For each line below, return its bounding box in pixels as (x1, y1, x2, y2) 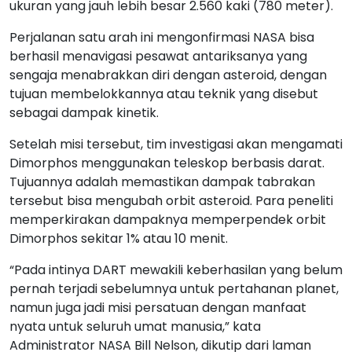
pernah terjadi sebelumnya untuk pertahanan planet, (9, 279, 339, 298)
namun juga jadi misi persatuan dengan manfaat (9, 298, 306, 317)
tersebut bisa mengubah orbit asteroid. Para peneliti (9, 191, 333, 210)
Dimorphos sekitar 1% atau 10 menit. (9, 229, 228, 247)
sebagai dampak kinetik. (9, 103, 159, 122)
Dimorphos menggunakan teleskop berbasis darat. (9, 153, 324, 172)
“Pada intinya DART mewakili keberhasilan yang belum (9, 260, 343, 279)
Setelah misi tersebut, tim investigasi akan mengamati (9, 134, 343, 153)
